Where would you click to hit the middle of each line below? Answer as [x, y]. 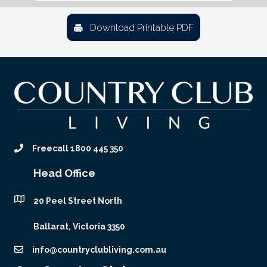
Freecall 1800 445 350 [78, 148]
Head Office [64, 173]
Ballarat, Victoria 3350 [79, 226]
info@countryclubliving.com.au [99, 250]
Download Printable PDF [142, 28]
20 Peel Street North [78, 201]
